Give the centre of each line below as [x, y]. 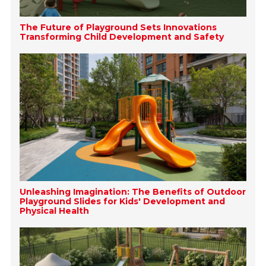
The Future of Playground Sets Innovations [118, 28]
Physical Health [55, 210]
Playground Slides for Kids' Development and [123, 201]
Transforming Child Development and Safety [122, 37]
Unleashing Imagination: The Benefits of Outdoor [133, 191]
